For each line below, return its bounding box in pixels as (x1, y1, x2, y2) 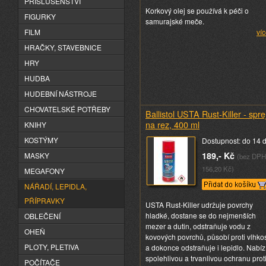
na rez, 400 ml (145, 118, 199, 131)
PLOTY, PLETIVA (24, 242, 79, 252)
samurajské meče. (145, 16, 204, 27)
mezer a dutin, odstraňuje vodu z (145, 221, 251, 232)
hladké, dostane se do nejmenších (145, 210, 256, 221)
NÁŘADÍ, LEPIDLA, (24, 181, 87, 191)
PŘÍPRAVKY (24, 195, 65, 205)
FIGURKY (24, 11, 56, 21)
